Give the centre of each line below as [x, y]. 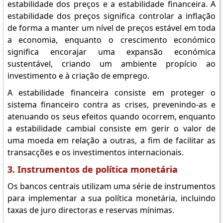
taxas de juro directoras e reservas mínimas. [91, 210]
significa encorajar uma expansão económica [111, 52]
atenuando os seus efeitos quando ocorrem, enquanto [111, 116]
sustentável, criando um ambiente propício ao [111, 64]
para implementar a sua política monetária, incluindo [111, 198]
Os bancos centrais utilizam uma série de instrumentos [111, 186]
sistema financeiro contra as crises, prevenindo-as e [111, 105]
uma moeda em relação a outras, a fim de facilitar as [111, 140]
